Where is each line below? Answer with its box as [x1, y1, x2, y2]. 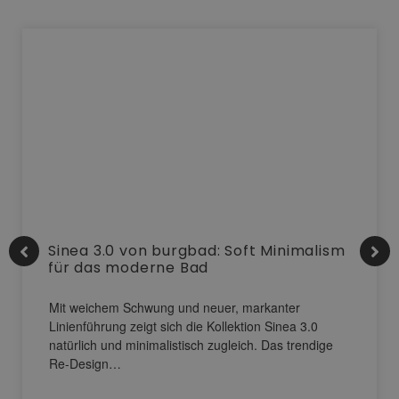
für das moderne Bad [48, 257, 209, 279]
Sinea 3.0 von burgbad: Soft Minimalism [48, 240, 346, 262]
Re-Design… [49, 354, 121, 373]
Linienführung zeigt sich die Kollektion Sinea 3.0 [49, 317, 318, 336]
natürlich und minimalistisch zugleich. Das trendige [49, 336, 333, 354]
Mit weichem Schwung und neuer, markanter [49, 298, 300, 317]
